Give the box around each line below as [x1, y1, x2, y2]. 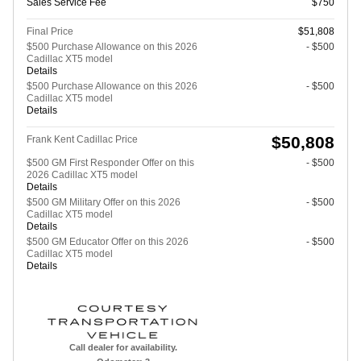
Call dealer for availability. [68, 342, 177, 353]
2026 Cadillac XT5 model [27, 169, 138, 181]
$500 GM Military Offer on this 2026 [27, 197, 180, 209]
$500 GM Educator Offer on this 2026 [27, 236, 189, 248]
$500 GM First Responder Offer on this [27, 157, 194, 169]
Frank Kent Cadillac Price [27, 134, 138, 146]
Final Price [27, 26, 73, 38]
